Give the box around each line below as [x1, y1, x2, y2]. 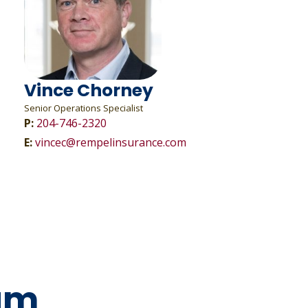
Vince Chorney [23, 78, 153, 102]
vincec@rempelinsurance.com [34, 135, 186, 150]
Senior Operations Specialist [23, 102, 143, 114]
